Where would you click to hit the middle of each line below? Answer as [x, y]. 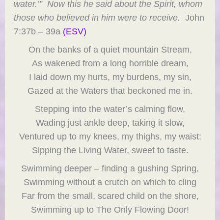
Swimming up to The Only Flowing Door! [110, 210]
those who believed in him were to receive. [97, 18]
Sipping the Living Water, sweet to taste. [110, 150]
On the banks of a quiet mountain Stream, [110, 50]
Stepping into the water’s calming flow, [110, 109]
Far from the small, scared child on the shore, [110, 196]
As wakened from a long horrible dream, [110, 63]
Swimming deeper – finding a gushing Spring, [110, 168]
